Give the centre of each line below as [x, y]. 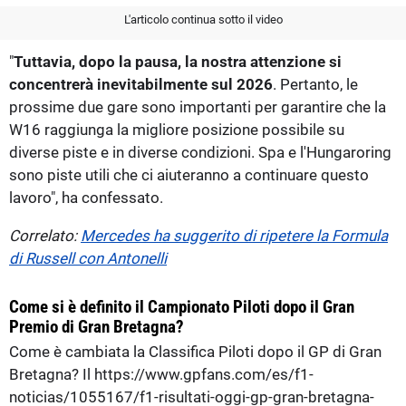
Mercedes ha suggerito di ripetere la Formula [234, 235]
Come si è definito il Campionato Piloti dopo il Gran [182, 306]
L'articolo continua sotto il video [203, 19]
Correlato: [45, 235]
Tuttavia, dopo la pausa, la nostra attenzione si [178, 61]
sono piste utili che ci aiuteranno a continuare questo [189, 174]
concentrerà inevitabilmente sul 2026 [141, 84]
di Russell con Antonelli [88, 258]
